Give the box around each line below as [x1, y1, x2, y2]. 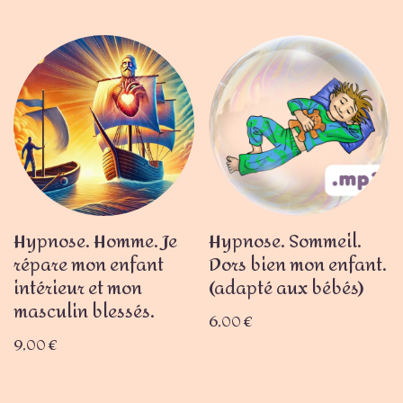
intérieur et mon [13, 270, 142, 306]
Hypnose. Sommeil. [209, 223, 363, 259]
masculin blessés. [13, 293, 155, 329]
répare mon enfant [13, 246, 164, 282]
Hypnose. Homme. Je [13, 223, 177, 259]
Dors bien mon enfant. [209, 246, 388, 282]
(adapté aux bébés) [209, 270, 364, 306]
